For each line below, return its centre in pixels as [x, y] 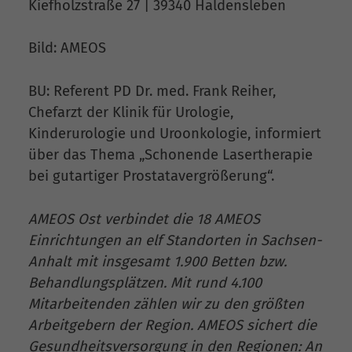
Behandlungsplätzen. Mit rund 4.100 [145, 282]
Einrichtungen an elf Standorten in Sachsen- [175, 240]
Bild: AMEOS [67, 48]
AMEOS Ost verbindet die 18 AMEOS [144, 219]
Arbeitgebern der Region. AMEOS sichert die [172, 325]
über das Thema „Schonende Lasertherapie [170, 155]
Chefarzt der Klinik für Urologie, [131, 113]
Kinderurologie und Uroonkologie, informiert [175, 134]
